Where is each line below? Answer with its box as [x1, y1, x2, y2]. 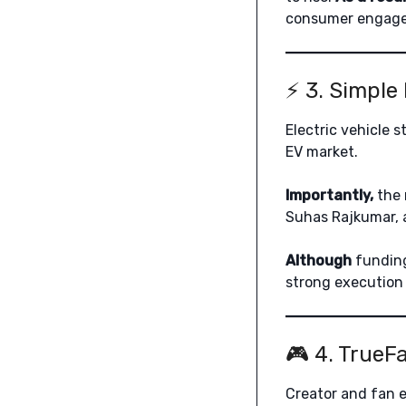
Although [285, 252, 352, 270]
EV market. [285, 143, 358, 161]
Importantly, [285, 187, 373, 205]
